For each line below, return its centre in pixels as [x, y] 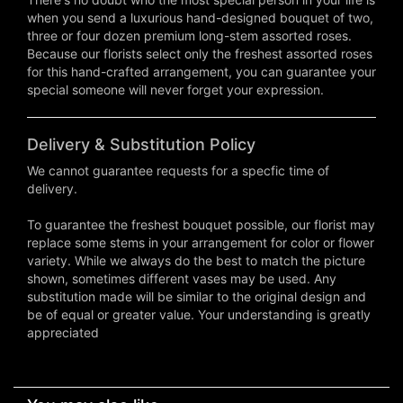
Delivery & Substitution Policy [141, 144]
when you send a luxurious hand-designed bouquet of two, [200, 17]
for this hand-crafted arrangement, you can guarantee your [201, 71]
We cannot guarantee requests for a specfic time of [178, 170]
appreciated [63, 332]
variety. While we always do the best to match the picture [196, 260]
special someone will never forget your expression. [175, 89]
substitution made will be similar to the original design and [197, 296]
